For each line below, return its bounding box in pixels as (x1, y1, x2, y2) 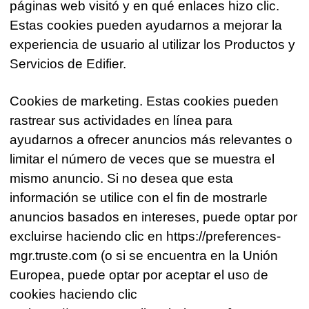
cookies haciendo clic (10, 287, 138, 302)
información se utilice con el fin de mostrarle (10, 190, 268, 206)
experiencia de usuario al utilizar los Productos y (10, 37, 296, 52)
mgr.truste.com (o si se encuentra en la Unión (10, 248, 279, 263)
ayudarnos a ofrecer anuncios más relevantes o (10, 132, 293, 148)
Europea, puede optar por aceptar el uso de (10, 268, 269, 283)
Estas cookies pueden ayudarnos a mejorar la (10, 18, 283, 33)
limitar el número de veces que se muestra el (10, 152, 275, 167)
